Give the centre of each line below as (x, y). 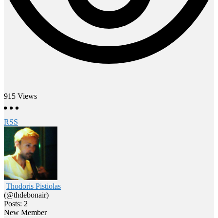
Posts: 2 (16, 203)
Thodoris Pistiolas (33, 186)
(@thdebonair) (26, 195)
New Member (25, 212)
